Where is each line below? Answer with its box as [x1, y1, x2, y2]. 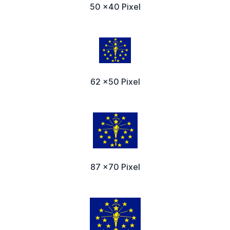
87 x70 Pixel [90, 161, 140, 172]
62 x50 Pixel [90, 76, 140, 87]
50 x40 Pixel [89, 1, 141, 12]
